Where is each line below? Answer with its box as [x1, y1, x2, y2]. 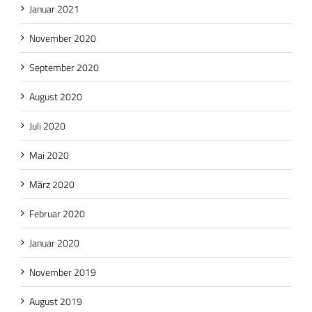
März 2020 [29, 176, 75, 192]
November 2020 [29, 30, 96, 45]
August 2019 [29, 293, 82, 309]
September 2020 [29, 59, 99, 75]
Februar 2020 [29, 205, 85, 221]
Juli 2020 [29, 118, 65, 133]
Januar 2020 [29, 235, 79, 250]
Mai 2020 [29, 147, 69, 162]
